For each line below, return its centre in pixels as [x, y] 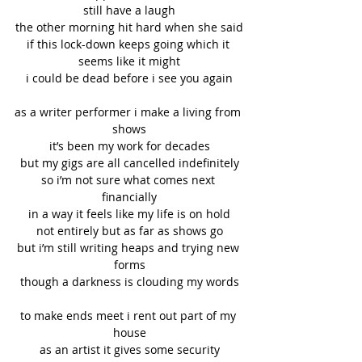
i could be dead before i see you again [129, 78]
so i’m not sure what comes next [129, 180]
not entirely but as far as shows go [129, 231]
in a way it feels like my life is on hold [129, 214]
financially [129, 197]
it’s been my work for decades [129, 146]
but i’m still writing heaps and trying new [129, 248]
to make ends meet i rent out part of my [129, 316]
